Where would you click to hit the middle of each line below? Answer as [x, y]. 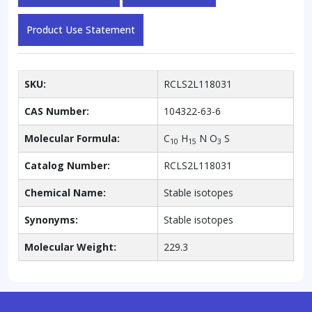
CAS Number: [57, 111]
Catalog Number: [67, 166]
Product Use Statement [81, 30]
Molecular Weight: [70, 247]
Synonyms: [51, 220]
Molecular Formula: [72, 139]
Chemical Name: [65, 193]
